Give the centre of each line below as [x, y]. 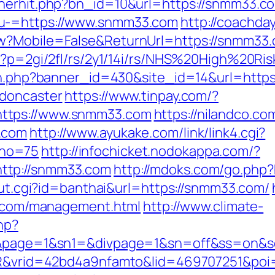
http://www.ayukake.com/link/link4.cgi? [148, 133]
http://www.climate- [203, 206]
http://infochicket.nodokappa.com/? [151, 151]
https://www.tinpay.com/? [142, 96]
